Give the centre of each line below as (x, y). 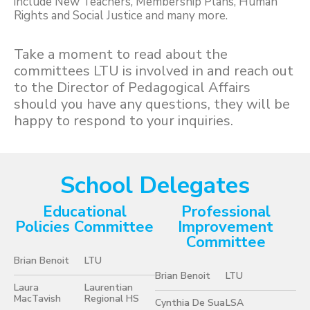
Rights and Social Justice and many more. (121, 15)
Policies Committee (84, 227)
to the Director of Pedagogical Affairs (132, 88)
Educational (84, 212)
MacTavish (37, 298)
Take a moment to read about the (121, 54)
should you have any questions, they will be (152, 104)
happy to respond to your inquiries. (124, 121)
